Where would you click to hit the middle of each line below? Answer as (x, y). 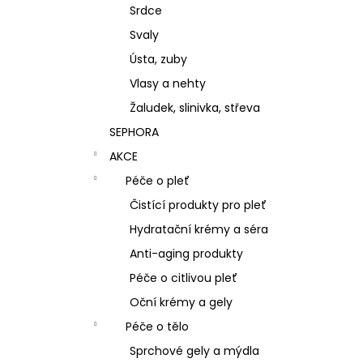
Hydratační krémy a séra (199, 229)
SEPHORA (134, 132)
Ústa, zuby (158, 59)
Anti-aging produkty (186, 253)
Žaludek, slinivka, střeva (195, 107)
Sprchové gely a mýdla (194, 350)
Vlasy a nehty (168, 83)
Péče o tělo (157, 326)
